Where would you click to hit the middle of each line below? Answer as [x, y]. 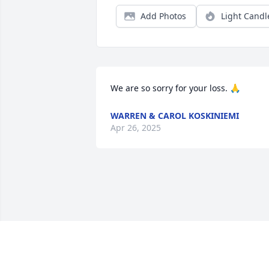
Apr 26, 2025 [136, 128]
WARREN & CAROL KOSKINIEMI [175, 116]
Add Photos [163, 16]
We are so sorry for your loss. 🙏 [175, 88]
